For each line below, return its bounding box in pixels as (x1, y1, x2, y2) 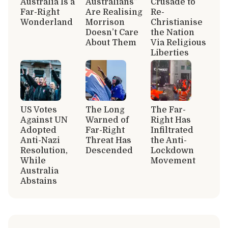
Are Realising (85, 7, 142, 17)
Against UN (20, 115, 68, 125)
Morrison (85, 17, 125, 27)
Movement (151, 156, 195, 165)
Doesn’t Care (85, 27, 138, 37)
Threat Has (85, 135, 131, 145)
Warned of (85, 115, 129, 125)
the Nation (151, 27, 194, 37)
